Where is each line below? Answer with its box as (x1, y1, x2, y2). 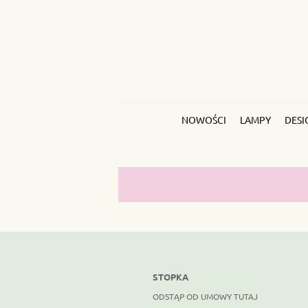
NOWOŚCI (181, 113, 226, 126)
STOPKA (153, 271, 188, 283)
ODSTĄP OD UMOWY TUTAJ (153, 291, 258, 302)
